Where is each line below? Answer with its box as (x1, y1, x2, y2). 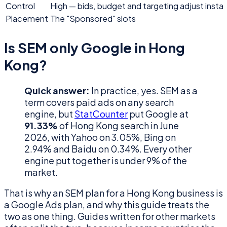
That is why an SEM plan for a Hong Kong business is (4, 187, 223, 199)
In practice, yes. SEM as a (90, 85, 198, 97)
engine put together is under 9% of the (24, 155, 187, 167)
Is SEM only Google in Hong (4, 39, 185, 56)
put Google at (128, 108, 188, 120)
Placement (6, 13, 48, 24)
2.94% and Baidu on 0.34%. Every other (24, 143, 192, 155)
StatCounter (74, 108, 128, 120)
